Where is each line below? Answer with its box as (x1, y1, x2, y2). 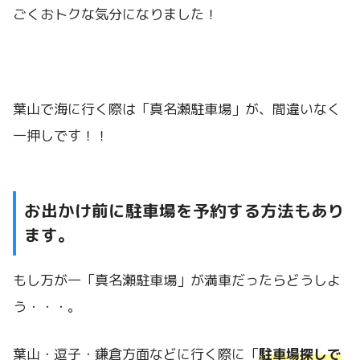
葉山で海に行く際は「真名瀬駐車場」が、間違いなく (13, 99, 341, 118)
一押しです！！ (13, 125, 108, 145)
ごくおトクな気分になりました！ (13, 5, 218, 24)
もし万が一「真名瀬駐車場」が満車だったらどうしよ (13, 271, 341, 290)
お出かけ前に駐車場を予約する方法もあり (24, 198, 345, 223)
